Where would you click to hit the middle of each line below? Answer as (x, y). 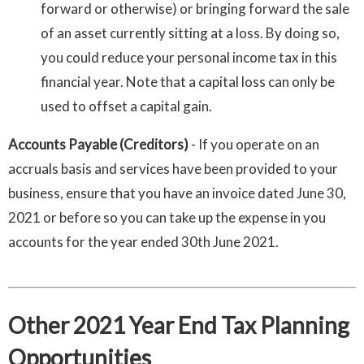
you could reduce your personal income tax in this (189, 58)
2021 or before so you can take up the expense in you (167, 218)
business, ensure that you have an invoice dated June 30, (177, 193)
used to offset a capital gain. (126, 106)
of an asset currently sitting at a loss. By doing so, (190, 33)
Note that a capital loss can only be (230, 82)
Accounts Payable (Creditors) (98, 145)
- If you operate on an (254, 145)
